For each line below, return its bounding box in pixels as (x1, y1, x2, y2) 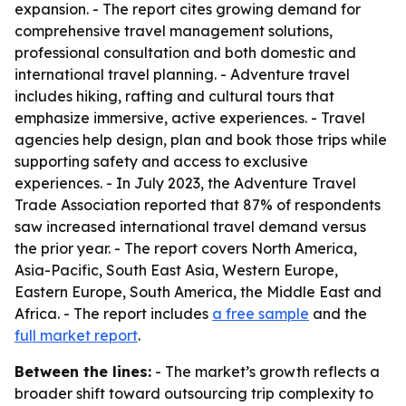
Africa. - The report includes (14, 304, 212, 323)
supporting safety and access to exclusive (14, 152, 308, 170)
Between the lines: (14, 362, 151, 381)
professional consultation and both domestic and (14, 43, 356, 62)
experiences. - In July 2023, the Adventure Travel (14, 174, 356, 192)
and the (309, 304, 367, 323)
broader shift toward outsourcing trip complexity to (14, 384, 373, 402)
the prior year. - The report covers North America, (14, 239, 357, 257)
